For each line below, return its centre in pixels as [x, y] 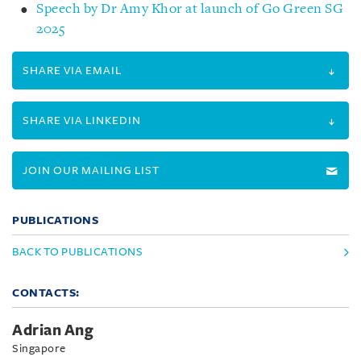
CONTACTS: [46, 293]
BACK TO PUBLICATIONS [77, 252]
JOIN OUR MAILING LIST [91, 170]
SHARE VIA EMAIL [72, 71]
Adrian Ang [53, 330]
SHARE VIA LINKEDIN [82, 120]
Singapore [39, 349]
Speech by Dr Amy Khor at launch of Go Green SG [190, 9]
